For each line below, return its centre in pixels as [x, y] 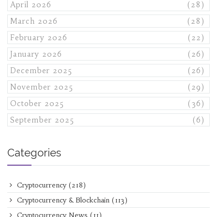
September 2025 [42, 120]
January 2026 [36, 54]
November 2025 [42, 87]
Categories [34, 153]
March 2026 [34, 21]
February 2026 [39, 38]
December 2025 [41, 71]
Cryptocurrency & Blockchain [63, 200]
